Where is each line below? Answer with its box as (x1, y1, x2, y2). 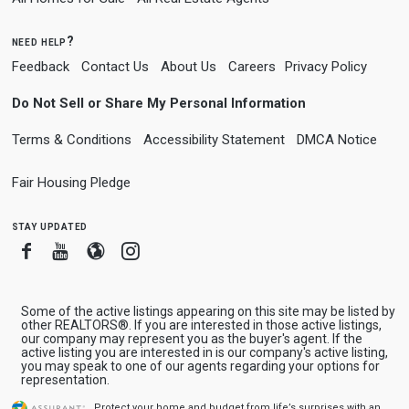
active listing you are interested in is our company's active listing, (20, 344, 388, 360)
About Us (160, 58, 216, 75)
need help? (11, 33, 75, 48)
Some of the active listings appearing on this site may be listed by (20, 303, 395, 319)
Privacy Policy (284, 58, 367, 75)
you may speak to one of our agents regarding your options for (20, 358, 380, 373)
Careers (227, 58, 276, 75)
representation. (20, 372, 110, 387)
